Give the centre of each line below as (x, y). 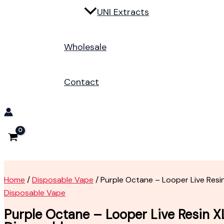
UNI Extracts (123, 12)
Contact (81, 82)
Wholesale (85, 47)
